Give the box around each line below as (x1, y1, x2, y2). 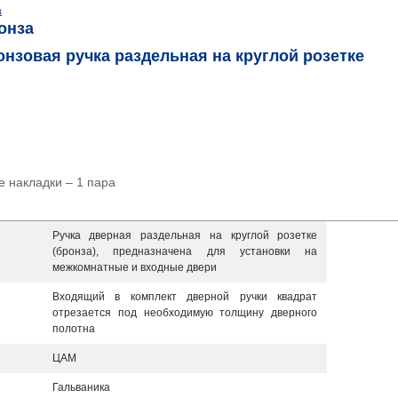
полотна (52, 322, 95, 335)
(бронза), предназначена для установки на (52, 245, 318, 258)
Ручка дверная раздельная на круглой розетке (52, 229, 318, 242)
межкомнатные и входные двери (52, 261, 217, 274)
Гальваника (52, 381, 110, 394)
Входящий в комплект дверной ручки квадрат (52, 291, 318, 303)
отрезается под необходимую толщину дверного (52, 306, 318, 319)
